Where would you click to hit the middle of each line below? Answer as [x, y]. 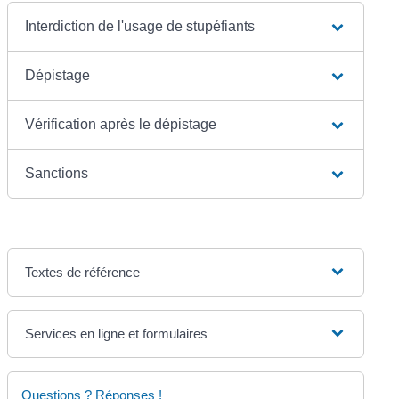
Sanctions [57, 173]
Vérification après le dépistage [121, 124]
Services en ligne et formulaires [117, 333]
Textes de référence [83, 272]
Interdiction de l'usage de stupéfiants [140, 26]
